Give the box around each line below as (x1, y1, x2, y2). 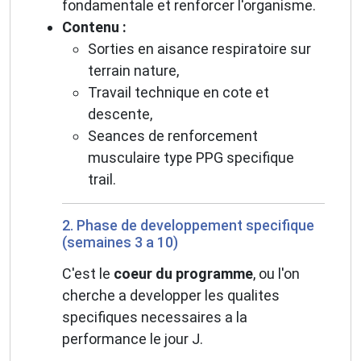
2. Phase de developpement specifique (62, 217, 314, 234)
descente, (88, 106, 152, 123)
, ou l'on (253, 265, 300, 283)
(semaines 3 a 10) (62, 234, 178, 251)
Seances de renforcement (88, 127, 258, 145)
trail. (88, 171, 116, 189)
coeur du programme (114, 265, 253, 283)
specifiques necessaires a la (62, 309, 247, 326)
